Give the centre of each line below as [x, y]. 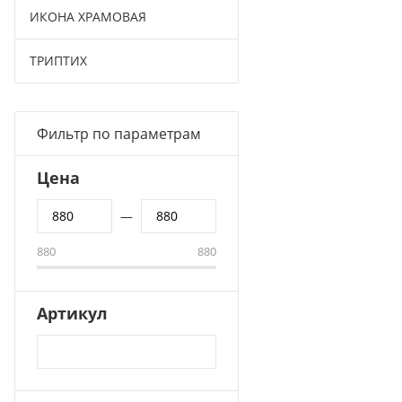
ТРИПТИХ [58, 61]
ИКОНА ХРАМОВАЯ [88, 17]
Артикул [72, 313]
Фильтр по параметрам [119, 134]
